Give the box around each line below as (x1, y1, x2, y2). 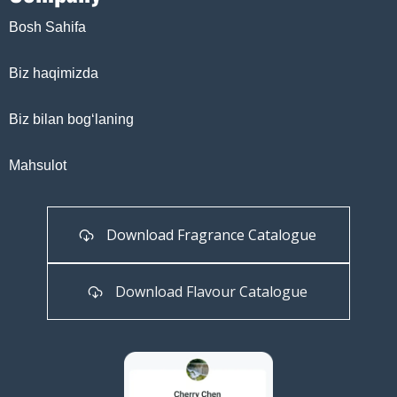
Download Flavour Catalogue (115, 281, 308, 301)
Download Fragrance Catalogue (106, 224, 317, 245)
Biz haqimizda (9, 65, 98, 81)
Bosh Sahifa (9, 19, 86, 35)
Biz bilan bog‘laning (9, 111, 134, 127)
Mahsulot (9, 157, 66, 173)
